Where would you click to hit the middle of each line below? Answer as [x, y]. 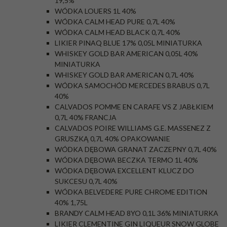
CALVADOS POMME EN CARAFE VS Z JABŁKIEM [134, 107]
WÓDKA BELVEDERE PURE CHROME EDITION [131, 192]
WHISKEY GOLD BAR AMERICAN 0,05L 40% [126, 53]
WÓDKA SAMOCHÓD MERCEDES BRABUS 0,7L [132, 85]
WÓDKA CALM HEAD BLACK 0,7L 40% [118, 32]
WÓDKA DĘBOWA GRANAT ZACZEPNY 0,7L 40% [136, 149]
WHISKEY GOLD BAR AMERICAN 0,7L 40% [124, 75]
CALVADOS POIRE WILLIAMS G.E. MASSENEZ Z [133, 128]
